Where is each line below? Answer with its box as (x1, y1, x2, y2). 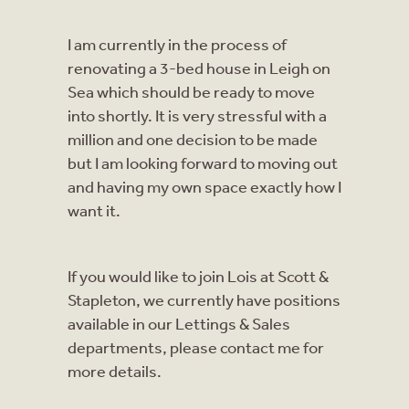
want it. (68, 199, 121, 220)
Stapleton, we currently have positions (68, 288, 341, 309)
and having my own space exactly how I (68, 175, 341, 196)
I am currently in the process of (68, 33, 287, 54)
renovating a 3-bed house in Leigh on (68, 57, 330, 78)
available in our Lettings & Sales (68, 312, 290, 333)
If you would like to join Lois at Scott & (68, 265, 329, 286)
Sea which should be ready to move (68, 80, 315, 101)
